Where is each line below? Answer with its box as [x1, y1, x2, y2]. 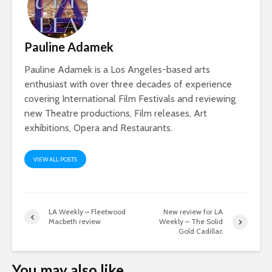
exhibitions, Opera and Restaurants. [24, 122, 172, 134]
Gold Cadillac [178, 226, 223, 236]
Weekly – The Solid [159, 217, 223, 226]
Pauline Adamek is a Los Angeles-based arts [24, 64, 210, 76]
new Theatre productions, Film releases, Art [24, 107, 207, 120]
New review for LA [163, 207, 223, 217]
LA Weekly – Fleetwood [49, 207, 126, 217]
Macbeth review [49, 217, 101, 226]
